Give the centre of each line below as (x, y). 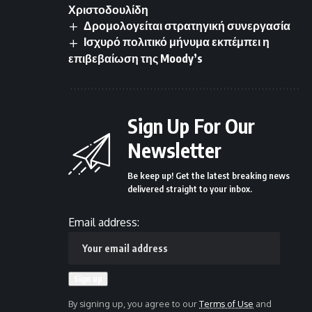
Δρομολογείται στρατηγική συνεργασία (187, 26)
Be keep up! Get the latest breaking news (209, 175)
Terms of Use (226, 303)
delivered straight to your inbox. (190, 188)
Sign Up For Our (191, 125)
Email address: (104, 222)
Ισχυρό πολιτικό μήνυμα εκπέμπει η (177, 42)
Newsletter (174, 150)
